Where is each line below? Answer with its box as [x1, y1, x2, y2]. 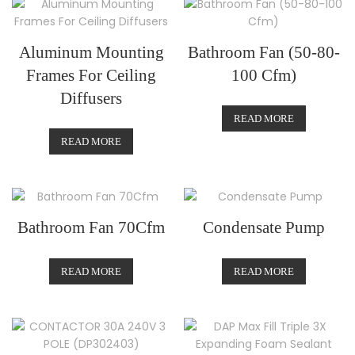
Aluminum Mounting [18, 42, 164, 62]
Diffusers [60, 88, 123, 108]
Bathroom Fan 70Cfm [17, 218, 166, 238]
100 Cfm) [231, 65, 296, 85]
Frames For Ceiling [26, 65, 157, 85]
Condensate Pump [202, 218, 325, 238]
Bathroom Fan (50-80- [187, 42, 340, 62]
